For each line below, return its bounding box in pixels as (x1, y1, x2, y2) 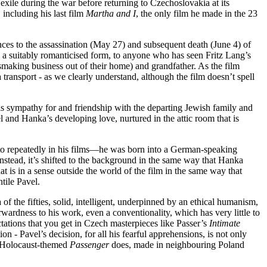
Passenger (70, 239, 109, 250)
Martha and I (86, 8, 136, 18)
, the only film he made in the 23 (136, 8, 257, 18)
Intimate (209, 218, 240, 228)
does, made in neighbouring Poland (109, 239, 244, 250)
